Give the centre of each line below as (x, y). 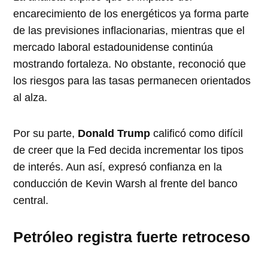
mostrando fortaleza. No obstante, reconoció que (130, 64)
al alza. (31, 97)
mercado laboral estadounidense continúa (113, 47)
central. (31, 200)
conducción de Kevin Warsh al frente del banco (126, 183)
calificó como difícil (197, 133)
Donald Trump (114, 133)
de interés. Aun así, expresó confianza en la (118, 167)
